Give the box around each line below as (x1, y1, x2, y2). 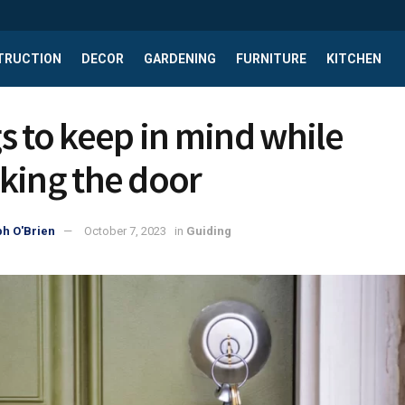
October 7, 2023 (84, 223, 166, 238)
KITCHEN (326, 52, 381, 66)
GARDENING (144, 52, 216, 66)
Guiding (186, 223, 231, 238)
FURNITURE (236, 52, 306, 66)
